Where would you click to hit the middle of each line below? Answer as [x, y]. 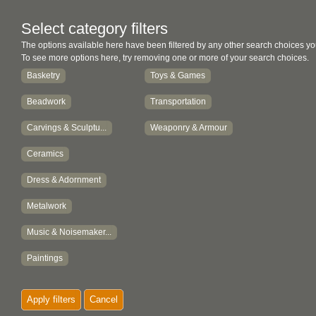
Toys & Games [178, 75]
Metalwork [47, 206]
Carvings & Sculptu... [67, 128]
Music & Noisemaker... [69, 232]
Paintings [45, 258]
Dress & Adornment [64, 180]
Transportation [178, 102]
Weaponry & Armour [189, 128]
